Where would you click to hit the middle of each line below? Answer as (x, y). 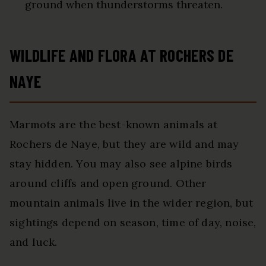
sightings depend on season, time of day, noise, (133, 222)
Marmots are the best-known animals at (114, 124)
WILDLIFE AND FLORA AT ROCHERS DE (121, 55)
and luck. (34, 242)
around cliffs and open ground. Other (108, 183)
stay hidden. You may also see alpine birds (121, 163)
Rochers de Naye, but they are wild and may (124, 144)
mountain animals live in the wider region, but (132, 202)
